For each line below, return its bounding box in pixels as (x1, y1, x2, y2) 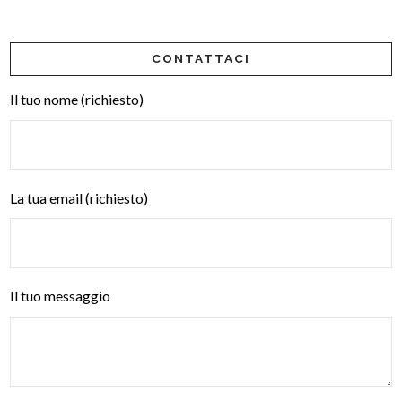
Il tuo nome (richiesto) (10, 91, 144, 109)
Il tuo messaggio (10, 287, 111, 305)
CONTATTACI (151, 51, 251, 66)
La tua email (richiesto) (10, 188, 149, 206)
